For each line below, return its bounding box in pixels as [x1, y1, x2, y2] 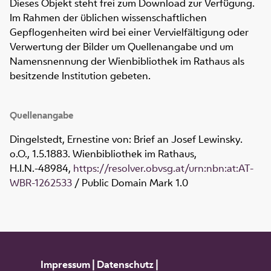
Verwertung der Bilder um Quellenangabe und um [10, 40, 233, 54]
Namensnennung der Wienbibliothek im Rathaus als [10, 54, 244, 68]
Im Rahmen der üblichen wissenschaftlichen [10, 11, 207, 25]
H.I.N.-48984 [10, 162, 68, 175]
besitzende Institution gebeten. [10, 69, 151, 83]
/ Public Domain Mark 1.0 [72, 176, 188, 190]
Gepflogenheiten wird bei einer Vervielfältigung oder [10, 25, 249, 39]
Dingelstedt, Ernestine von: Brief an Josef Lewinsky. [10, 132, 243, 146]
